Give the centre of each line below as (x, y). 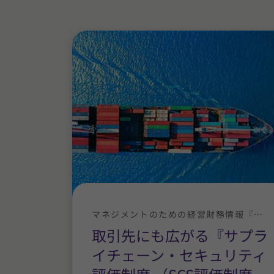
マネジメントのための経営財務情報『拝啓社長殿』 (258, 214)
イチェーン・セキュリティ (179, 254)
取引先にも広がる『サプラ (180, 235)
